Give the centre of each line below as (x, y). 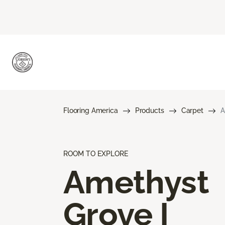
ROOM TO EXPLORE (96, 153)
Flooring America (91, 110)
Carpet (192, 110)
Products (149, 110)
